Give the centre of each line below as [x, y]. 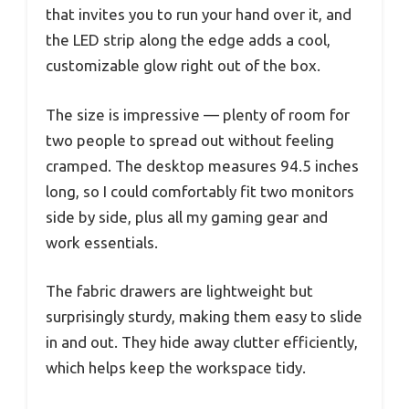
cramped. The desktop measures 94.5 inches [202, 165]
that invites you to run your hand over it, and [199, 15]
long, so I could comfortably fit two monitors [200, 191]
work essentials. [102, 242]
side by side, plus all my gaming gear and [187, 216]
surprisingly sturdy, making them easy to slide [204, 317]
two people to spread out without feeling [190, 140]
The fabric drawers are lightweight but [179, 291]
